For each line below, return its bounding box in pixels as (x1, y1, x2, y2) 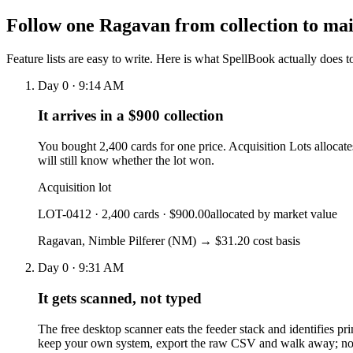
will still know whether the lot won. (38, 154, 214, 168)
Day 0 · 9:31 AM (38, 261, 124, 275)
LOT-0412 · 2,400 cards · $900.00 (38, 207, 210, 221)
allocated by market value (210, 207, 337, 221)
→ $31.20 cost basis (199, 234, 300, 248)
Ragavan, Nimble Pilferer (38, 234, 165, 248)
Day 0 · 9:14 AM (38, 78, 124, 92)
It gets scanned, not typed (38, 289, 202, 307)
